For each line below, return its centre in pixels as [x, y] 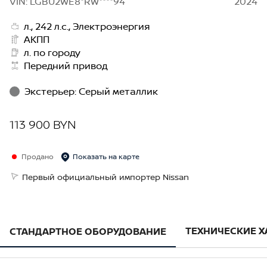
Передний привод [66, 66]
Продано [38, 157]
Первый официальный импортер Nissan [105, 177]
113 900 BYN [43, 125]
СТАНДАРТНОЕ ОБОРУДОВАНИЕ [88, 231]
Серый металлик [118, 91]
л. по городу [52, 53]
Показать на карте [106, 157]
